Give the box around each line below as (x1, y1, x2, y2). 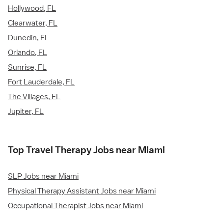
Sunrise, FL (8, 62, 47, 73)
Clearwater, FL (8, 18, 57, 28)
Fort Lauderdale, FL (8, 77, 75, 87)
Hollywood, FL (8, 3, 56, 14)
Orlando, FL (8, 48, 47, 58)
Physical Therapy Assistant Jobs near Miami (8, 186, 156, 196)
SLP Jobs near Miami (8, 171, 79, 182)
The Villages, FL (8, 92, 60, 102)
